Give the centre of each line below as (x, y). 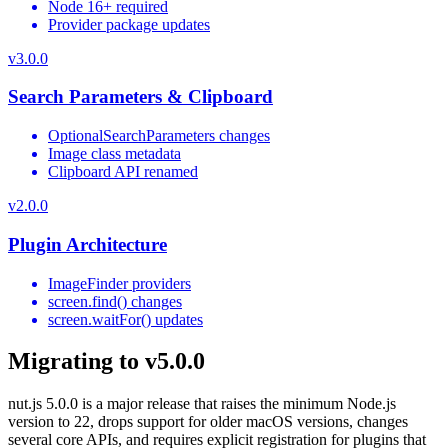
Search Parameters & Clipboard (140, 97)
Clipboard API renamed (123, 172)
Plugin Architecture (87, 244)
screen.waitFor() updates (125, 319)
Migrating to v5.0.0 (106, 361)
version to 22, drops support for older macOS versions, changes (208, 422)
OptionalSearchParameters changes (159, 136)
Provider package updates (129, 24)
